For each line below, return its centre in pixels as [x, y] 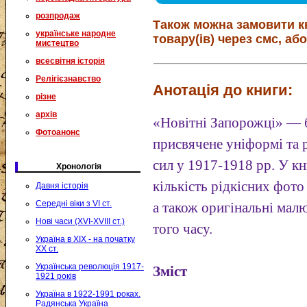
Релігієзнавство [68, 79]
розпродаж [58, 16]
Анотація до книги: [223, 90]
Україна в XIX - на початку [85, 239]
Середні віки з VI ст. [74, 204]
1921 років [56, 276]
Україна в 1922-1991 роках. [88, 294]
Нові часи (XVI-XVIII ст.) [80, 221]
